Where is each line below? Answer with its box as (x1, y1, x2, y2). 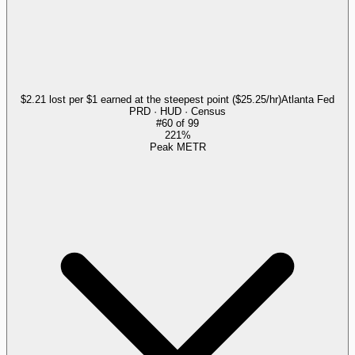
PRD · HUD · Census (129, 105, 226, 117)
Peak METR (149, 140, 206, 153)
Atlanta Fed (281, 93, 334, 105)
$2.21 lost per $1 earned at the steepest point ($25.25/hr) (21, 93, 281, 105)
